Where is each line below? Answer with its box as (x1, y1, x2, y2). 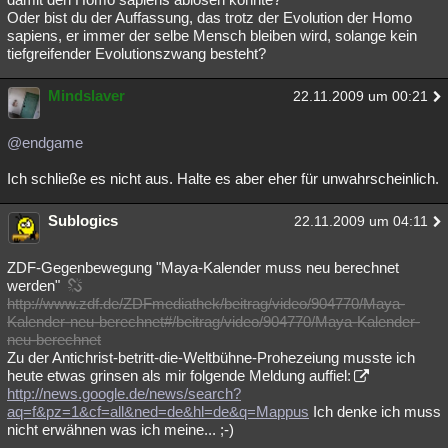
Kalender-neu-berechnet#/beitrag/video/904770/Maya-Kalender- (7, 313, 420, 330)
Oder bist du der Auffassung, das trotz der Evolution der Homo (7, 9, 412, 26)
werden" (7, 277, 64, 294)
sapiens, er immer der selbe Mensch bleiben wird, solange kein (7, 27, 417, 44)
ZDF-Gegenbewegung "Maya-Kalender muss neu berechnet (7, 259, 399, 276)
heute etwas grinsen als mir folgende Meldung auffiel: (7, 367, 351, 384)
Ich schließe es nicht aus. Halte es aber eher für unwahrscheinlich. (7, 170, 439, 187)
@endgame (7, 134, 83, 151)
